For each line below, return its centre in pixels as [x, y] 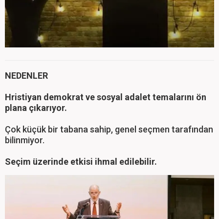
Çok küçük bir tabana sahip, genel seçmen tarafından [109, 129]
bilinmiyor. [25, 140]
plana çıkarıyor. [36, 108]
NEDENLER [26, 75]
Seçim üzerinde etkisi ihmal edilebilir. [81, 161]
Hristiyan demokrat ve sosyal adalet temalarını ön [106, 97]
